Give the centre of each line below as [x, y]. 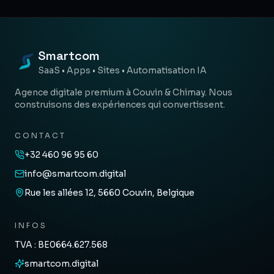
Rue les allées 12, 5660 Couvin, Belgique [109, 192]
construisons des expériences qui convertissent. [120, 104]
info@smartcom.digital [75, 173]
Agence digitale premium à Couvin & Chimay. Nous [124, 92]
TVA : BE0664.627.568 [61, 244]
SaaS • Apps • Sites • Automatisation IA [122, 70]
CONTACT [40, 135]
